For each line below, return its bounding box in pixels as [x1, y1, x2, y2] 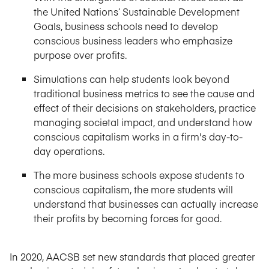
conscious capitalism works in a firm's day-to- [34, 130, 243, 143]
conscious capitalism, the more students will [34, 183, 233, 196]
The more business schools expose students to [34, 168, 244, 181]
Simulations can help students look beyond [34, 72, 229, 85]
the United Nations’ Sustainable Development [34, 5, 240, 18]
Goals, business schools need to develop [34, 19, 218, 32]
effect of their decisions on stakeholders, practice [34, 101, 256, 114]
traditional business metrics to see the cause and [34, 86, 255, 100]
